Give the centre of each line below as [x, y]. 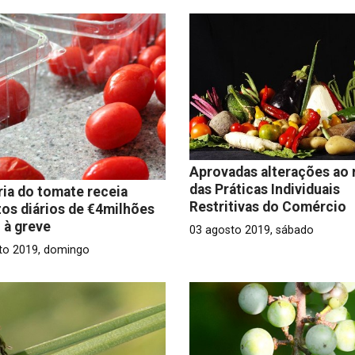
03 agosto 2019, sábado [251, 230]
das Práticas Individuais [264, 189]
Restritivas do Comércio [267, 206]
